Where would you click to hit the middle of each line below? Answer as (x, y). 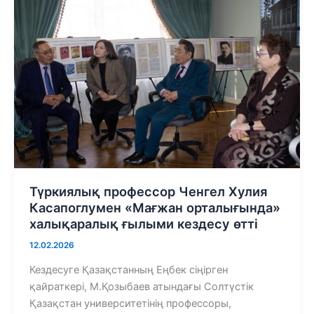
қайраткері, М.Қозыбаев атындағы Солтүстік (141, 287)
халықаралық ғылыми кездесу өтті (143, 224)
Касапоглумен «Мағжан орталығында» (155, 208)
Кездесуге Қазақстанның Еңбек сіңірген (128, 270)
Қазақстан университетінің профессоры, (130, 304)
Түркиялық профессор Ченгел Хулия (148, 192)
